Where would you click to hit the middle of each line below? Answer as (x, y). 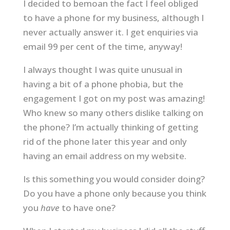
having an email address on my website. (104, 156)
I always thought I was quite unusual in (102, 70)
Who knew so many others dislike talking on (113, 113)
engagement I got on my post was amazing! (114, 98)
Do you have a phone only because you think (114, 193)
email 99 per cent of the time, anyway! (102, 46)
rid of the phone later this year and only (105, 141)
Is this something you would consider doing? (114, 179)
